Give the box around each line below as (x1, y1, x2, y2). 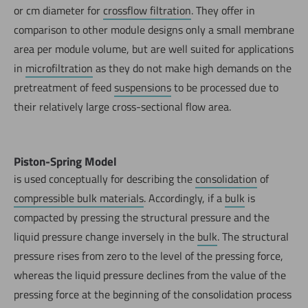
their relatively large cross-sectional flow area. (14, 98, 231, 115)
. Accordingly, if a (144, 189, 225, 206)
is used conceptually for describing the (14, 170, 195, 187)
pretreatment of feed (14, 78, 114, 96)
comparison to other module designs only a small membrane (14, 21, 294, 38)
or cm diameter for (14, 1, 103, 19)
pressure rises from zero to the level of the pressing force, (14, 247, 283, 264)
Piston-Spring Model (14, 152, 117, 170)
